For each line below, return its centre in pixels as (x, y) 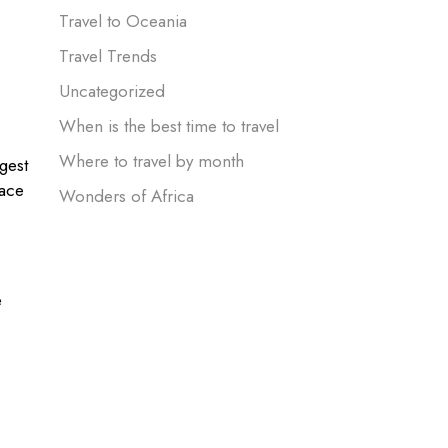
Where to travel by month (151, 161)
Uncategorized (111, 91)
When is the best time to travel (168, 126)
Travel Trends (107, 56)
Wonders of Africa (126, 196)
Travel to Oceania (122, 21)
